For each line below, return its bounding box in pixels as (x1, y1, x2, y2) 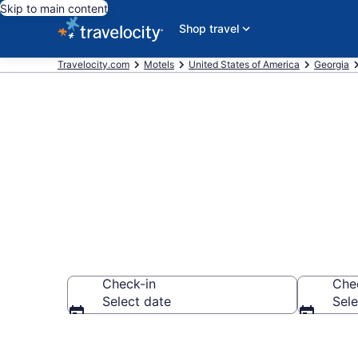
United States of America (189, 58, 300, 70)
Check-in (102, 276, 156, 292)
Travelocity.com (58, 58, 129, 70)
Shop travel (179, 22, 239, 35)
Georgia (314, 58, 349, 70)
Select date (102, 293, 171, 309)
